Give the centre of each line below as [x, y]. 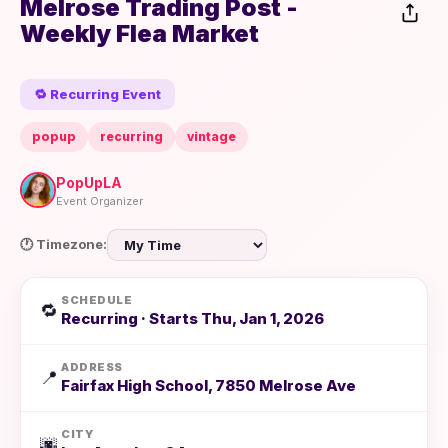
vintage [211, 136]
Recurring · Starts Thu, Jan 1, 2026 [192, 318]
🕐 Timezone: [63, 244]
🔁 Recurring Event [97, 93]
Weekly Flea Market [139, 33]
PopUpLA [89, 182]
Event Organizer [99, 200]
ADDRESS [92, 366]
